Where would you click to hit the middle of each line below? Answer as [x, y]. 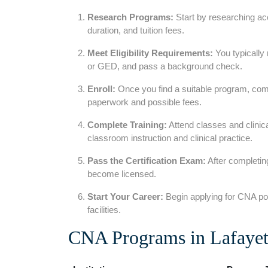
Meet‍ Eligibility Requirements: [150, 53]
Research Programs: [130, 17]
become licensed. [122, 174]
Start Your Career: [125, 197]
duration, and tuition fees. [136, 30]
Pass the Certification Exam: [147, 161]
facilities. [104, 210]
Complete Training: [127, 125]
